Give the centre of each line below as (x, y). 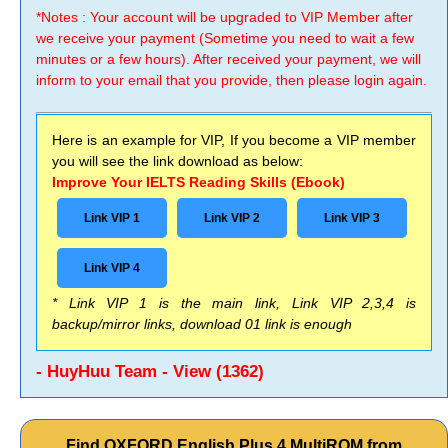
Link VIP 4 (112, 268)
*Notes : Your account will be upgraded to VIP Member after (224, 17)
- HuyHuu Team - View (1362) (150, 371)
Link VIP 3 (352, 218)
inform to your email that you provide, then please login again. (231, 80)
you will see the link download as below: (177, 161)
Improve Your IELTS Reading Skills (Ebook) (198, 182)
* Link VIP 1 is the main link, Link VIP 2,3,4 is (234, 303)
